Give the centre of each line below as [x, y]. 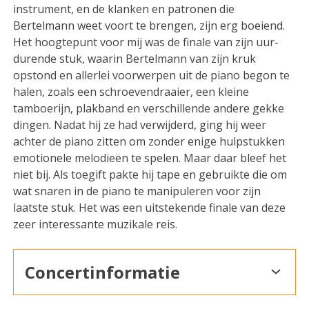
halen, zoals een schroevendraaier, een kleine [131, 91]
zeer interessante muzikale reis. [96, 224]
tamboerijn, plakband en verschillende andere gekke [149, 108]
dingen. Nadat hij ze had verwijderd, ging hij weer [140, 124]
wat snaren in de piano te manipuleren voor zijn [137, 191]
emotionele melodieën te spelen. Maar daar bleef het [150, 158]
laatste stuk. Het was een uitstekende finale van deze [150, 207]
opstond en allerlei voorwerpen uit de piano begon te [152, 75]
